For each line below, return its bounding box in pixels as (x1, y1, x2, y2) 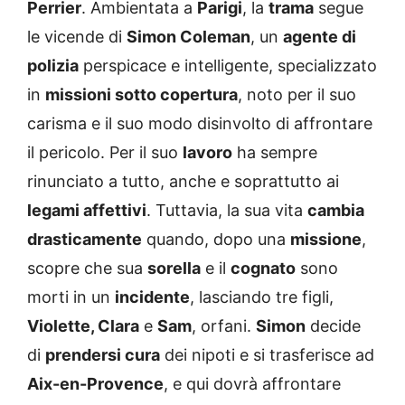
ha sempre (232, 143, 317, 163)
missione (290, 230, 362, 250)
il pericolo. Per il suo (27, 143, 183, 163)
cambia (307, 201, 364, 221)
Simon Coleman (127, 27, 250, 47)
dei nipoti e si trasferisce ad (160, 345, 374, 365)
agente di (283, 27, 356, 47)
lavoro (183, 143, 232, 163)
